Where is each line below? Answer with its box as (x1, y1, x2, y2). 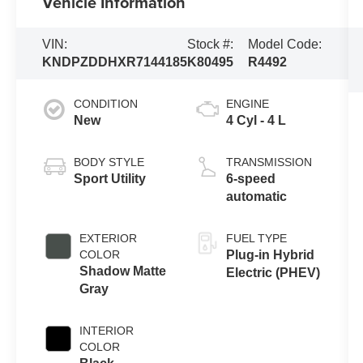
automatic (225, 190, 287, 204)
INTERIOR (79, 324, 135, 338)
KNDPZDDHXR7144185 (42, 55, 188, 70)
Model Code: (248, 37, 322, 52)
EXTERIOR (79, 232, 138, 246)
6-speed (225, 172, 275, 186)
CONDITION (74, 97, 139, 111)
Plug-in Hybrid (225, 248, 314, 263)
